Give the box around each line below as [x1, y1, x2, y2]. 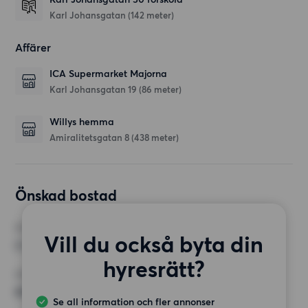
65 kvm [15, 285, 53, 299]
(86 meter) [139, 84, 182, 96]
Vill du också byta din [44, 230, 264, 258]
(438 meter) [131, 132, 179, 144]
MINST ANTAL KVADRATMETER [15, 269, 137, 280]
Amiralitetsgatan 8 [49, 132, 132, 144]
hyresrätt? [102, 255, 205, 283]
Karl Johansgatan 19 [49, 84, 140, 96]
